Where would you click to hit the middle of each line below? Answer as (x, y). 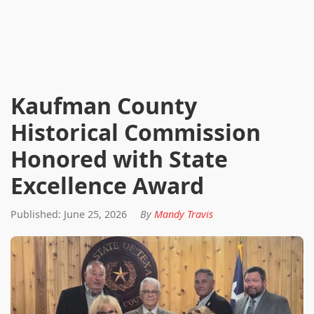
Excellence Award (107, 185)
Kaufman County (104, 105)
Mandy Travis (184, 214)
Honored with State (119, 159)
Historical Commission (136, 132)
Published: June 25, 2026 (69, 214)
